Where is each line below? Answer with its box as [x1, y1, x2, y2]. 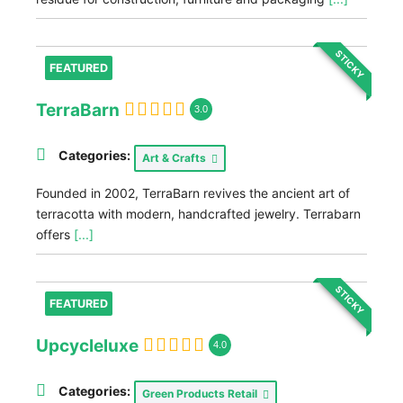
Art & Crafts [142, 151, 211, 165]
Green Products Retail [142, 387, 263, 400]
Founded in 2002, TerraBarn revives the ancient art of [36, 185, 350, 201]
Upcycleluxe [36, 335, 139, 356]
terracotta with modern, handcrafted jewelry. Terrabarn [36, 206, 361, 221]
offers [36, 227, 74, 242]
